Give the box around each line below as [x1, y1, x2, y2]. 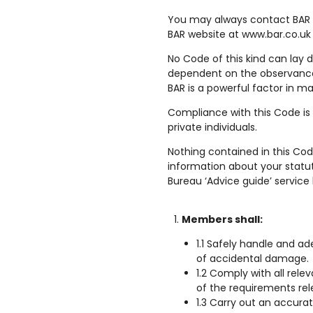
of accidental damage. [196, 252, 309, 265]
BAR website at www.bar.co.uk [168, 27, 311, 41]
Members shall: [182, 212, 263, 226]
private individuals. [168, 120, 257, 134]
